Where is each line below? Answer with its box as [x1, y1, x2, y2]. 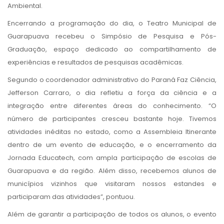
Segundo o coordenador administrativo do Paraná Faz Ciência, [7, 74, 216, 84]
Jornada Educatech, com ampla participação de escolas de [7, 152, 216, 162]
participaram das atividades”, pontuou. [7, 191, 135, 201]
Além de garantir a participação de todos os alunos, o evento [7, 209, 216, 219]
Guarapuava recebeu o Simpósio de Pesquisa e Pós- [7, 31, 216, 41]
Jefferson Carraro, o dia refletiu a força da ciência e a [7, 87, 216, 97]
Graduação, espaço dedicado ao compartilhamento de [7, 44, 216, 54]
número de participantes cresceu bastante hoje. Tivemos [7, 113, 216, 123]
